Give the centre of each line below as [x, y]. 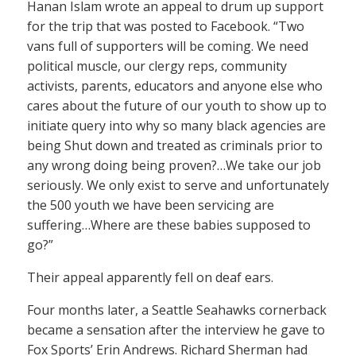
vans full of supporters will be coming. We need [168, 46]
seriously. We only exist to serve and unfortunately [178, 186]
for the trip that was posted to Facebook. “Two [166, 27]
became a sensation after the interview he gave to [176, 330]
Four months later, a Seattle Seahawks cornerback [177, 310]
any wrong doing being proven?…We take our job [174, 166]
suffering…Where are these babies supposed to [169, 225]
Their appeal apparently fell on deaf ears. [150, 278]
